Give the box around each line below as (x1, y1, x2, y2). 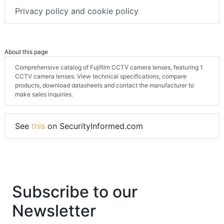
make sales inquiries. (15, 90, 73, 98)
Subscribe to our (12, 181, 137, 201)
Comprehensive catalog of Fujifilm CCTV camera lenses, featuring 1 (15, 63, 203, 71)
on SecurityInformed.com (45, 120, 143, 131)
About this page (4, 47, 48, 55)
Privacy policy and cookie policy (15, 5, 138, 16)
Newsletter (12, 200, 96, 220)
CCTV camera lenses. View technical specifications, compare (15, 72, 186, 80)
